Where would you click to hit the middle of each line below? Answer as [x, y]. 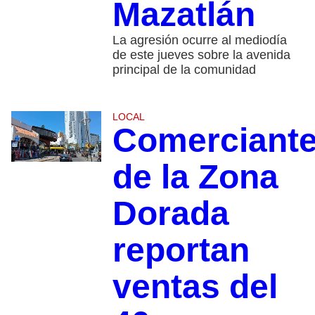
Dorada [171, 214]
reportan [181, 250]
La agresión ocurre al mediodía [199, 40]
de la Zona [195, 177]
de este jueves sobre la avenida [201, 55]
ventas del [195, 287]
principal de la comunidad [184, 70]
